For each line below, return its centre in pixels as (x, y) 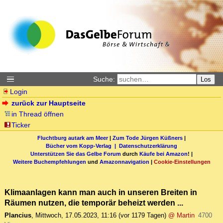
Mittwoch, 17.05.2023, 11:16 (76, 216)
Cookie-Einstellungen (182, 162)
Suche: (104, 79)
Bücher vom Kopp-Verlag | (82, 146)
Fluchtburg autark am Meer (73, 138)
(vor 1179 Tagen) (142, 216)
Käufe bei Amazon (164, 154)
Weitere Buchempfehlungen (49, 162)
